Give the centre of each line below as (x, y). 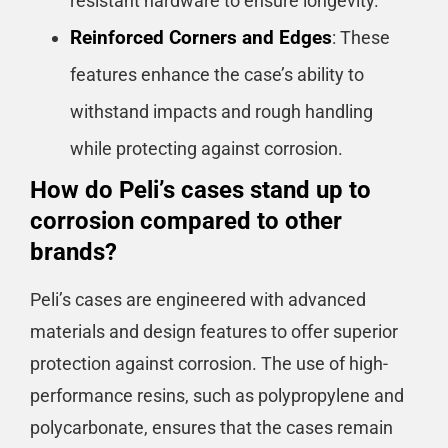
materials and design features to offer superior (214, 331)
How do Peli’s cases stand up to (200, 189)
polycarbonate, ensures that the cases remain (211, 427)
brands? (73, 251)
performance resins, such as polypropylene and (217, 395)
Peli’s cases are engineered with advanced (198, 299)
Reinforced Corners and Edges (201, 37)
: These (361, 37)
